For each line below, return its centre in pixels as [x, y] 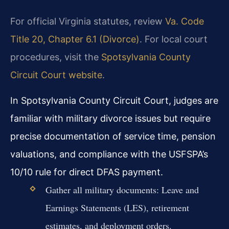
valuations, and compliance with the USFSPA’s [109, 154]
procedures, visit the [56, 57]
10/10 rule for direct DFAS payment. [87, 172]
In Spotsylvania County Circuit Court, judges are [114, 100]
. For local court [174, 39]
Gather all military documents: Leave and [122, 189]
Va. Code [185, 21]
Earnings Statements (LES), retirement [117, 207]
